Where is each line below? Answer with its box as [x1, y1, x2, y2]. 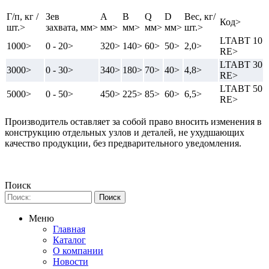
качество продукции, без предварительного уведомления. [5, 138, 241, 148]
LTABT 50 [220, 83, 262, 94]
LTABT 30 [220, 59, 262, 70]
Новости [53, 256, 88, 267]
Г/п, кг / [7, 11, 38, 22]
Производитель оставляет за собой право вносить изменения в [5, 116, 262, 127]
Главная [53, 223, 85, 234]
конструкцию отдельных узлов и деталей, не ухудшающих [5, 127, 244, 138]
